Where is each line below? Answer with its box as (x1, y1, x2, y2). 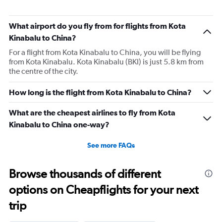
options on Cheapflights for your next (9, 182, 198, 197)
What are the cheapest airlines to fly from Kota (9, 108, 175, 117)
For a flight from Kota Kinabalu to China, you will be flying (9, 48, 201, 57)
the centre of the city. (9, 66, 78, 76)
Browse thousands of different (9, 166, 161, 181)
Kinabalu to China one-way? (9, 120, 110, 129)
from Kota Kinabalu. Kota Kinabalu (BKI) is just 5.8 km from (9, 57, 204, 67)
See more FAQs (87, 141, 135, 150)
